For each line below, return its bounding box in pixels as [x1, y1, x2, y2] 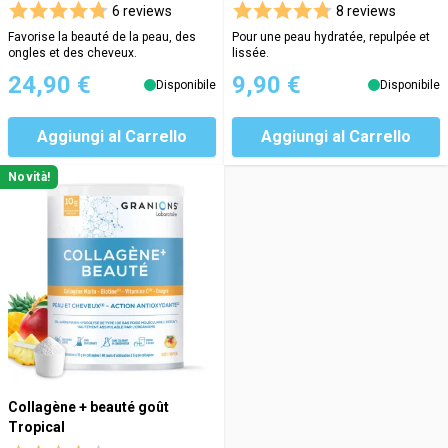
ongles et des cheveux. [8, 46, 137, 61]
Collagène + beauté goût [8, 399, 169, 416]
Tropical [8, 419, 65, 436]
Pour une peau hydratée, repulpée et [232, 30, 430, 45]
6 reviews [112, 3, 172, 20]
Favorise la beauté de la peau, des [8, 30, 196, 45]
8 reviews [336, 3, 396, 20]
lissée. [232, 46, 269, 61]
